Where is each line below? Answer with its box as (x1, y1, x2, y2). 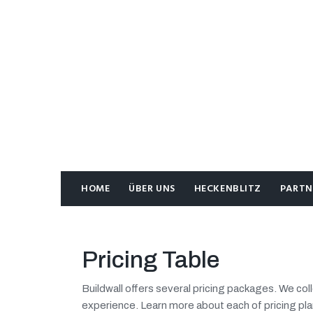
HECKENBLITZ (194, 181, 261, 197)
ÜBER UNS (129, 181, 175, 197)
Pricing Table (82, 247, 219, 272)
